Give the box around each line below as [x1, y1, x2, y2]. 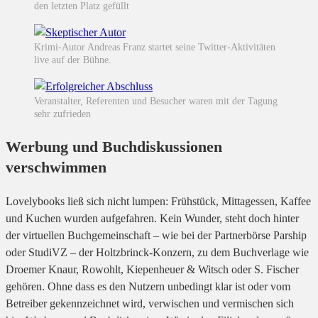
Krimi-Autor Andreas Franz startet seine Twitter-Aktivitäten [34, 42, 275, 53]
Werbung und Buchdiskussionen [6, 138, 222, 156]
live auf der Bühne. [34, 55, 111, 66]
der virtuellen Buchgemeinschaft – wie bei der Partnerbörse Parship [6, 229, 307, 242]
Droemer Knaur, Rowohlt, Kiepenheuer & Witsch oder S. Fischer [6, 263, 299, 276]
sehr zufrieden [34, 109, 91, 120]
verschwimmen [6, 158, 106, 177]
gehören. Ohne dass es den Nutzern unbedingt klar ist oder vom [6, 280, 290, 293]
